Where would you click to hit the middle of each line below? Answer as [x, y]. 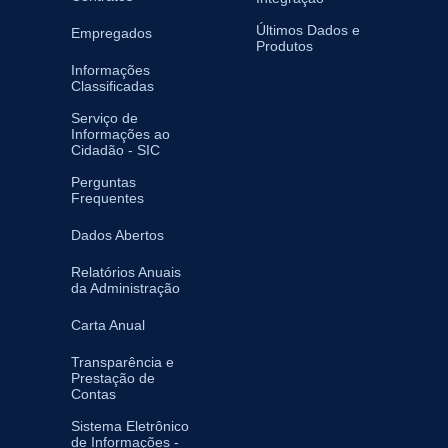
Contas [93, 394]
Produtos [284, 46]
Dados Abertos [117, 235]
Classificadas [112, 86]
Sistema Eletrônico [130, 426]
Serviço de [104, 118]
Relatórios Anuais [126, 272]
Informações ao [120, 134]
